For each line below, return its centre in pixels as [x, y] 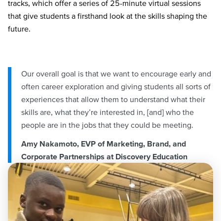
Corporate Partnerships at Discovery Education [104, 156]
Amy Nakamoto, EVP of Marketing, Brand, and [104, 143]
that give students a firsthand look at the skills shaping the [108, 16]
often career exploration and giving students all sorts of [116, 86]
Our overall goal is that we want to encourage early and [116, 73]
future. [19, 29]
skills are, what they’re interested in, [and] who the [108, 112]
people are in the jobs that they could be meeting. [107, 125]
